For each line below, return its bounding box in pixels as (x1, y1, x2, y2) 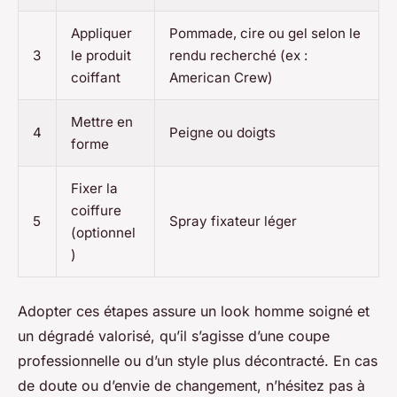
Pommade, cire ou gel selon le (169, 25, 361, 43)
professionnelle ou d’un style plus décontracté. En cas (18, 352, 378, 370)
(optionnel (71, 224, 136, 242)
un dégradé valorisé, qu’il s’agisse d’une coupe (18, 327, 330, 346)
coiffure (71, 202, 121, 220)
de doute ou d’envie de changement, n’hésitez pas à (18, 377, 365, 395)
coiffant (71, 69, 121, 87)
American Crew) (169, 69, 273, 87)
